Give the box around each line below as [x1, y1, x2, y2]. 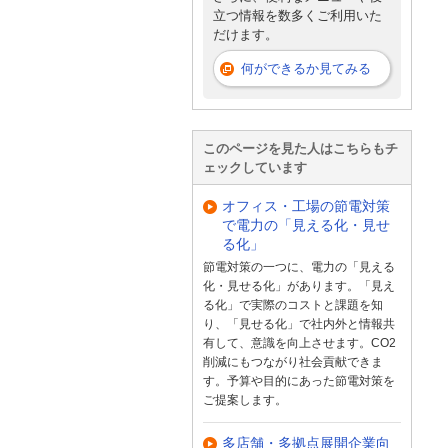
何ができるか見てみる [241, 61, 371, 77]
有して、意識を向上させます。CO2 [203, 336, 396, 351]
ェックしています [203, 160, 307, 176]
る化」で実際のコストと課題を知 [203, 298, 383, 313]
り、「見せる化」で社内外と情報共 [203, 317, 395, 332]
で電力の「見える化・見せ [222, 216, 390, 233]
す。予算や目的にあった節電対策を [203, 374, 395, 389]
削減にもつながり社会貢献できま [203, 355, 383, 370]
